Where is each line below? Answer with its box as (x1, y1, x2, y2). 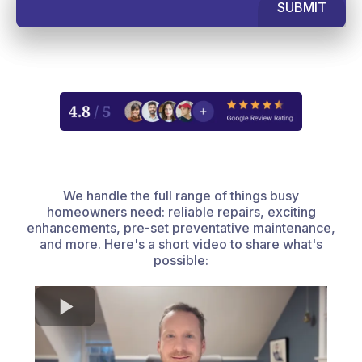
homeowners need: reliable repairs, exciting (46, 203, 316, 220)
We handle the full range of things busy (63, 187, 299, 204)
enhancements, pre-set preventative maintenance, (27, 219, 335, 236)
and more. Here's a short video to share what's (40, 235, 322, 252)
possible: (154, 251, 208, 268)
